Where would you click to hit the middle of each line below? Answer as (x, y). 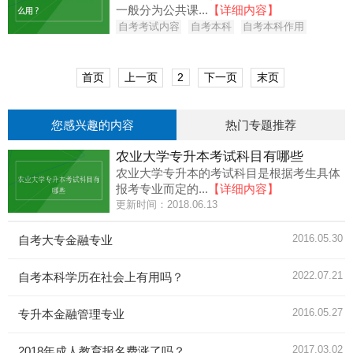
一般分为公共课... (162, 10)
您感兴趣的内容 (92, 124)
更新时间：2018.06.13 (167, 204)
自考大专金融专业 (66, 240)
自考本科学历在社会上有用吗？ (101, 277)
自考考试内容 (149, 26)
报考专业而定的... (162, 188)
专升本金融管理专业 (72, 314)
